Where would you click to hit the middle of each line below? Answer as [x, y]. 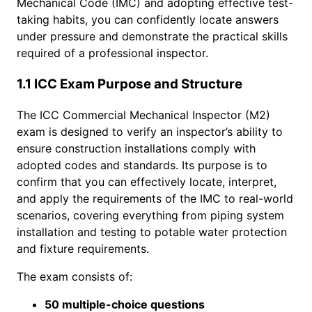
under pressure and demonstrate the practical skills [152, 36]
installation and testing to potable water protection [152, 232]
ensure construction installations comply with [136, 149]
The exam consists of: [75, 277]
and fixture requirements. [83, 249]
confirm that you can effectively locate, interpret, [147, 182]
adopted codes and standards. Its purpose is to [142, 165]
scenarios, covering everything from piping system [150, 216]
